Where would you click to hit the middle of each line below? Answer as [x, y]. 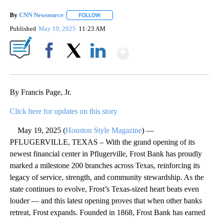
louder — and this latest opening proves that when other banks [106, 201]
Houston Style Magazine [104, 131]
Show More [167, 49]
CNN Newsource [41, 15]
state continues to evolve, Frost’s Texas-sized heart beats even [104, 189]
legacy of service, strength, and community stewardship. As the [107, 177]
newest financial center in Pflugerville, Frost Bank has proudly [106, 154]
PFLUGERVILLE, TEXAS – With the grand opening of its [102, 142]
